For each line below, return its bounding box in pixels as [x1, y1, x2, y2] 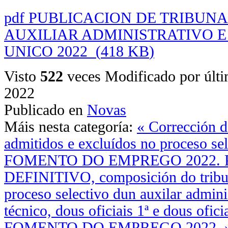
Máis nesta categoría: [4, 118, 133, 135]
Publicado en [4, 101, 83, 118]
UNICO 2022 [4, 43, 96, 60]
